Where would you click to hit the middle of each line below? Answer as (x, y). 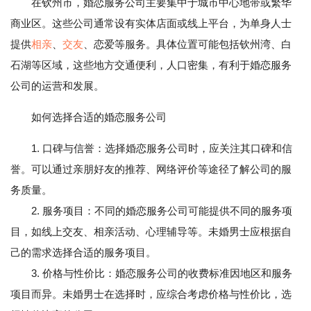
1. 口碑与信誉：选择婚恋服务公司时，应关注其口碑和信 (162, 148)
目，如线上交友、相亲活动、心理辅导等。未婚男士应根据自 (151, 232)
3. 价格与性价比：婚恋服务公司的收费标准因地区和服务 (151, 273)
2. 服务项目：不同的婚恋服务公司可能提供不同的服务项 (151, 211)
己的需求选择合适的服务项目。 (83, 252)
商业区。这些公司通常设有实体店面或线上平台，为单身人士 (151, 23)
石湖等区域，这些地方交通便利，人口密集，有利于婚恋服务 (151, 65)
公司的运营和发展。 (57, 86)
